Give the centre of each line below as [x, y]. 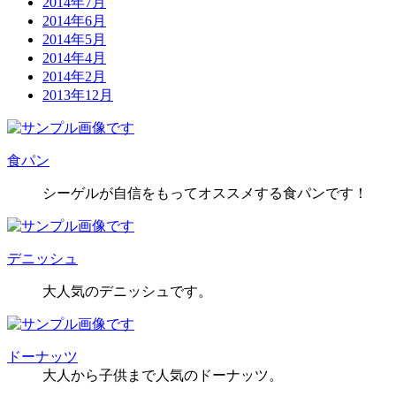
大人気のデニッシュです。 [127, 292]
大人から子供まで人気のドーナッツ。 [163, 376]
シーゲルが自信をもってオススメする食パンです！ [205, 194]
